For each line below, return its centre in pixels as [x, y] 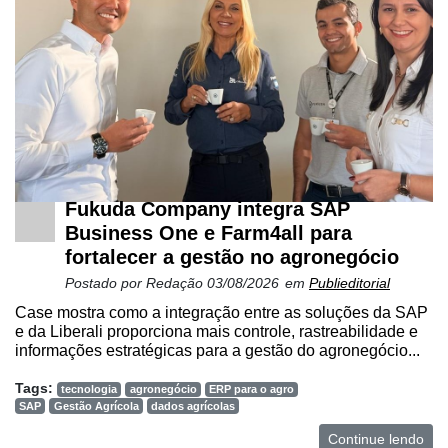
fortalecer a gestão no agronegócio [232, 257]
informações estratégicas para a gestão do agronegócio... [217, 351]
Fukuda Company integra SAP [207, 209]
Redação [176, 283]
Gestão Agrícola [96, 405]
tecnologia [89, 389]
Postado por [105, 283]
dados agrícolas [192, 405]
